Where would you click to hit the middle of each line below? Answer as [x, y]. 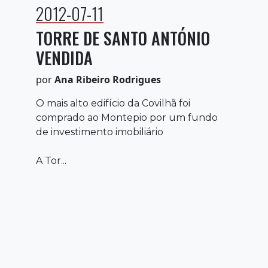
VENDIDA [64, 57]
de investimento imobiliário [100, 132]
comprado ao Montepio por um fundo [127, 117]
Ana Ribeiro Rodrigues [108, 79]
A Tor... [51, 160]
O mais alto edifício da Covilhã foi [113, 103]
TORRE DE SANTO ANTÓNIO [123, 38]
